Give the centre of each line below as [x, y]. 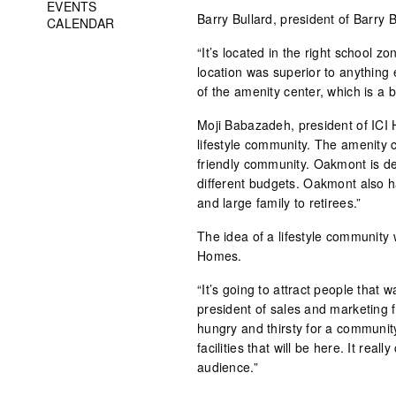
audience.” [228, 367]
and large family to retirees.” [279, 202]
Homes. [220, 255]
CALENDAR [81, 23]
